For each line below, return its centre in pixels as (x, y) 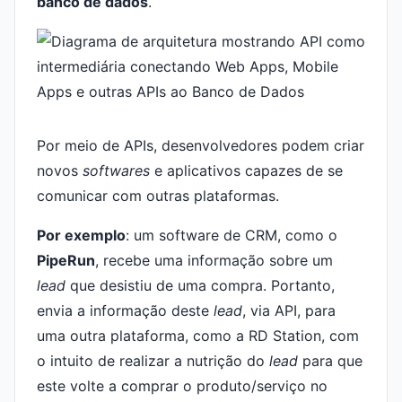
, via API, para (289, 310)
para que (330, 361)
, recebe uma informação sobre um (214, 260)
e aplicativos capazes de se (246, 170)
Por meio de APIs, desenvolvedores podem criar (201, 145)
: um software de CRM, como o (232, 235)
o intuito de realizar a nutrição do (153, 361)
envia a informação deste (125, 310)
